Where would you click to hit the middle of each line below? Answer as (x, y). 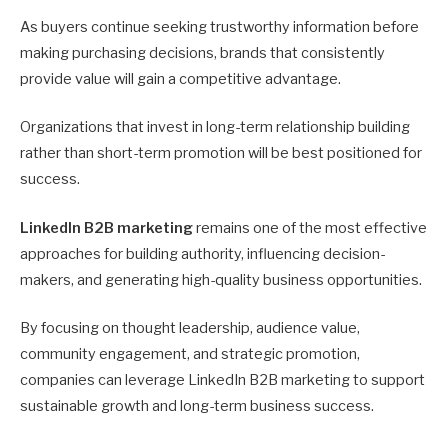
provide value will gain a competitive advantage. (180, 79)
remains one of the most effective (310, 227)
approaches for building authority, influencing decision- (202, 253)
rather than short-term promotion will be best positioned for (221, 153)
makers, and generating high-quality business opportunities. (221, 279)
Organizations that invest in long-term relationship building (215, 127)
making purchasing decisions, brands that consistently (202, 53)
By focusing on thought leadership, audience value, (190, 327)
